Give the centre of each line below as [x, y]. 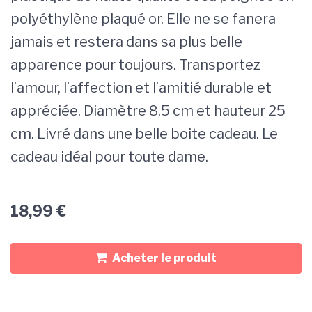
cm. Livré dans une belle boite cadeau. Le [144, 134]
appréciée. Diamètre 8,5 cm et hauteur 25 [148, 111]
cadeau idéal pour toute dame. [109, 157]
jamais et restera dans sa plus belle [126, 42]
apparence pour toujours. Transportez [135, 65]
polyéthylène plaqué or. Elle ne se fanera [143, 19]
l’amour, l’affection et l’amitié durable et [141, 88]
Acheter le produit [164, 258]
